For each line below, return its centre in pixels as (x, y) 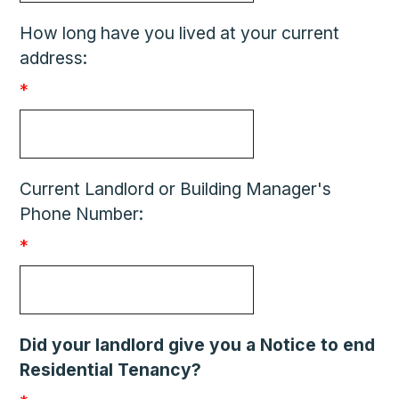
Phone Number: (82, 214)
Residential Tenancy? (111, 370)
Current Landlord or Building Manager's (176, 189)
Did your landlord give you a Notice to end (198, 345)
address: (54, 58)
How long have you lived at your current (180, 33)
